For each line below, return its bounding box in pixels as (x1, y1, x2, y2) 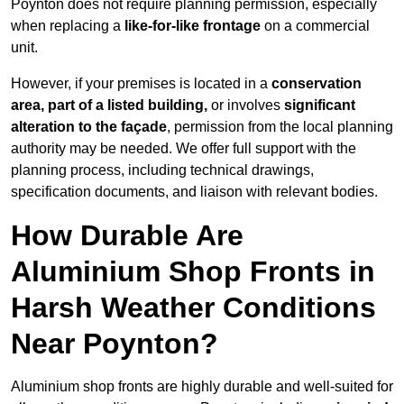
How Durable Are (11, 219, 243, 252)
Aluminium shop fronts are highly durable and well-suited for (11, 379, 393, 395)
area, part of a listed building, (11, 97, 207, 114)
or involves (207, 97, 284, 114)
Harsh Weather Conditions (11, 291, 376, 325)
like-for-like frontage (124, 18, 261, 34)
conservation (271, 76, 362, 92)
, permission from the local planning (167, 119, 393, 135)
